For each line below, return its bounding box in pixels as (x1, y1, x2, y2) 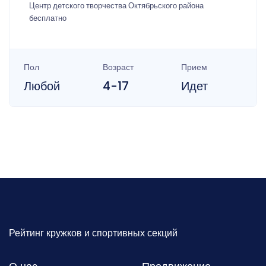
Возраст (102, 61, 134, 74)
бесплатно (29, 13, 66, 24)
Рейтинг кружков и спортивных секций (9, 226, 178, 240)
